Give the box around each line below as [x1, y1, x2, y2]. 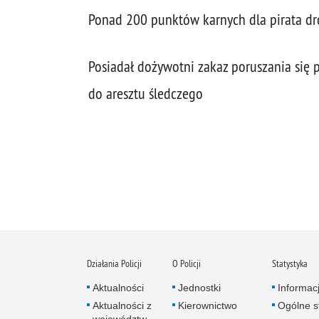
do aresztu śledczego [88, 84, 203, 103]
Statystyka [272, 257, 308, 270]
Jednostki [178, 282, 221, 293]
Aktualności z [93, 300, 152, 311]
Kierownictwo [178, 300, 237, 311]
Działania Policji [87, 257, 142, 270]
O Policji [172, 257, 201, 270]
